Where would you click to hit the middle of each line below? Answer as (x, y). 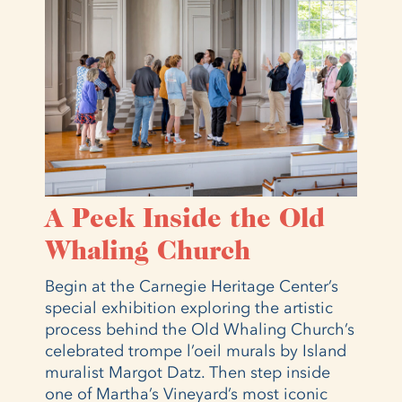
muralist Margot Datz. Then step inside (188, 372)
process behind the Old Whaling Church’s (200, 329)
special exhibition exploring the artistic (189, 307)
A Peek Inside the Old (185, 219)
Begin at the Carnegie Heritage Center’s (192, 286)
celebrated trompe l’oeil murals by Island (196, 350)
